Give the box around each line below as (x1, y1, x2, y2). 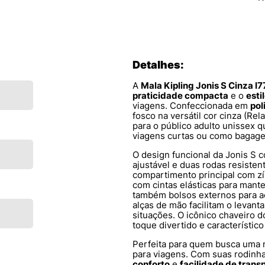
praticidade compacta (132, 90, 228, 102)
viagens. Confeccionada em (132, 100, 250, 112)
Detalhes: (132, 59, 184, 72)
